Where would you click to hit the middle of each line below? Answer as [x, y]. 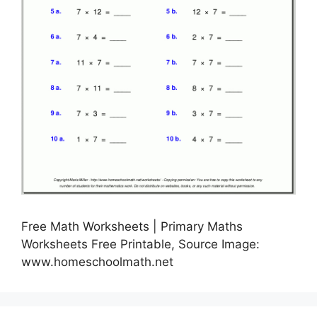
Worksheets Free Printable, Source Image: [140, 244]
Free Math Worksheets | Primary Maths [132, 226]
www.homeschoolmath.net [97, 261]
